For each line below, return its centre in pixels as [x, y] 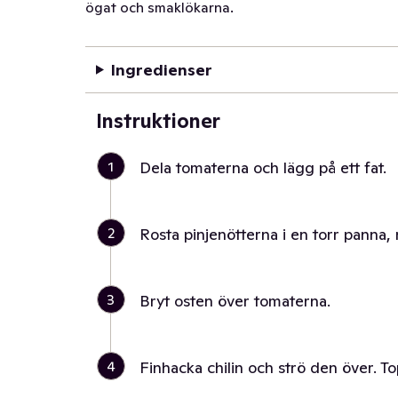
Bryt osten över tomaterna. [235, 301]
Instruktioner [158, 121]
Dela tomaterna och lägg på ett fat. [263, 167]
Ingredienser [161, 70]
